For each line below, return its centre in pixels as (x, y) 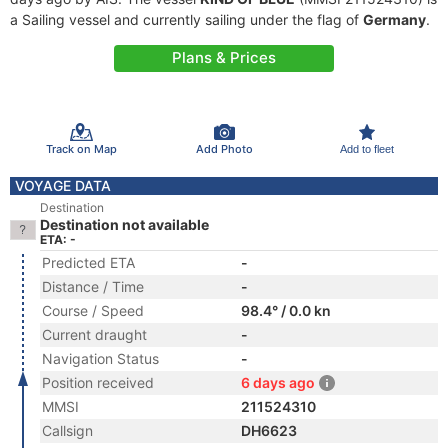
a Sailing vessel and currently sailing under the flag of (186, 19)
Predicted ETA (88, 262)
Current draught (94, 334)
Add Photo (224, 148)
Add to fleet (366, 148)
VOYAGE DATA (63, 185)
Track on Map (81, 148)
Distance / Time (93, 286)
